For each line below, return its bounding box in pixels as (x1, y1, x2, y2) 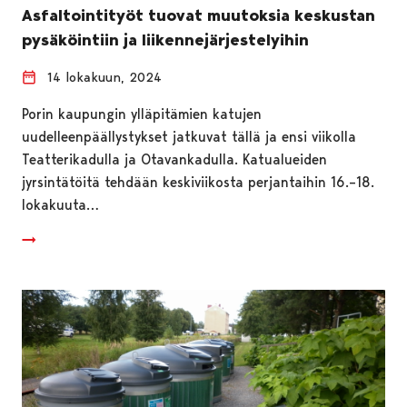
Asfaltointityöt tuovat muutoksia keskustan (22, 5, 375, 25)
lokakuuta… (22, 195, 99, 213)
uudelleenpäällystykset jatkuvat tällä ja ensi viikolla (22, 127, 356, 145)
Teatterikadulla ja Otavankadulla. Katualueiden (22, 150, 327, 168)
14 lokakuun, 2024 (47, 68, 162, 85)
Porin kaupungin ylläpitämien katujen (22, 104, 262, 123)
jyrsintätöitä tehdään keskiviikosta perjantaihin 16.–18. (22, 173, 374, 191)
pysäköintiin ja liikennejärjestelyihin (22, 29, 309, 50)
